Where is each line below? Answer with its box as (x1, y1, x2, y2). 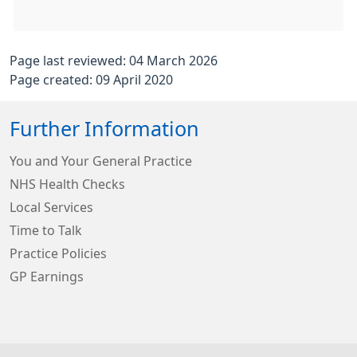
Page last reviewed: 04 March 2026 (10, 54, 218, 67)
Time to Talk (10, 224, 82, 237)
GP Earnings (10, 270, 84, 283)
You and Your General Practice (10, 155, 192, 167)
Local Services (10, 201, 93, 214)
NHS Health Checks (10, 178, 125, 190)
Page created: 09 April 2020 (10, 73, 173, 86)
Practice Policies (10, 247, 107, 260)
